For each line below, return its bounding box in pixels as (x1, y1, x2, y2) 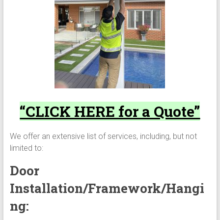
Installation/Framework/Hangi (9, 179, 204, 196)
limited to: (9, 143, 43, 153)
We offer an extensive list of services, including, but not (9, 131, 197, 141)
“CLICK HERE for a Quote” (20, 101, 200, 121)
